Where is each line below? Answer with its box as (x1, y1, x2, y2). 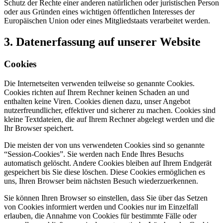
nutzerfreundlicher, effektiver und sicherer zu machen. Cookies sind (4, 106, 216, 114)
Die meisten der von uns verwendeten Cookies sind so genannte (4, 140, 205, 149)
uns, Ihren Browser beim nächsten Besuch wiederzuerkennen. (4, 176, 198, 185)
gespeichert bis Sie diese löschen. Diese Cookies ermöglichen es (4, 167, 205, 176)
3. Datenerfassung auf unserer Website (4, 35, 201, 49)
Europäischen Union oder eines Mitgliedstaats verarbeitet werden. (4, 16, 210, 25)
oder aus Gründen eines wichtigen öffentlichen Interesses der (4, 7, 195, 16)
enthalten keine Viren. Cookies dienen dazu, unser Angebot (4, 97, 190, 106)
